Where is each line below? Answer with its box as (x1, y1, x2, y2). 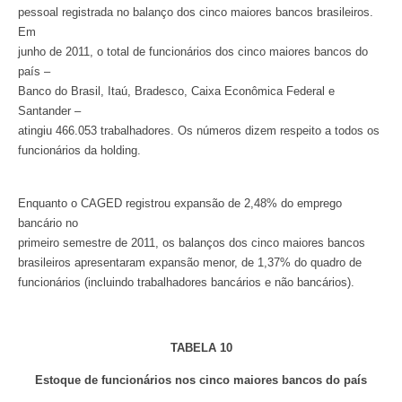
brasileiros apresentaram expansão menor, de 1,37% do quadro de (18, 255, 362, 269)
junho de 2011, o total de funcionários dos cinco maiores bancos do (18, 45, 368, 59)
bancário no (18, 215, 78, 230)
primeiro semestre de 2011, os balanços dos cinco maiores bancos (18, 235, 365, 249)
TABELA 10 (170, 340, 232, 354)
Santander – (18, 104, 81, 118)
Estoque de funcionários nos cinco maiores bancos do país (35, 373, 367, 388)
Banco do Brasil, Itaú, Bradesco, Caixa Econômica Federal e (18, 84, 335, 99)
